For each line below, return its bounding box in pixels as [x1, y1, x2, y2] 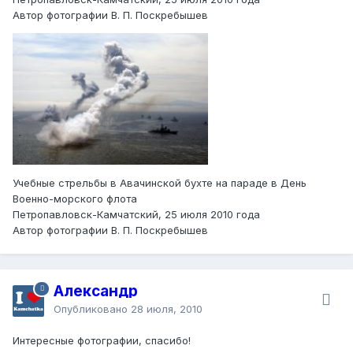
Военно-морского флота [13, 191, 137, 205]
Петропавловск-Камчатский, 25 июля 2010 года [13, 207, 260, 221]
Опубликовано [54, 302, 131, 315]
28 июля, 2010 [131, 302, 203, 315]
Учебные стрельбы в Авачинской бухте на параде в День [13, 176, 307, 189]
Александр [54, 281, 138, 300]
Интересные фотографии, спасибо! [13, 333, 191, 347]
